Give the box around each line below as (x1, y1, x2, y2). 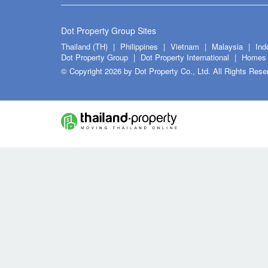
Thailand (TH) (61, 41, 108, 53)
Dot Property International (141, 51, 229, 63)
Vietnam (170, 41, 202, 53)
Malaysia (212, 41, 245, 53)
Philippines (120, 41, 160, 53)
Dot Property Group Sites (61, 25, 156, 37)
